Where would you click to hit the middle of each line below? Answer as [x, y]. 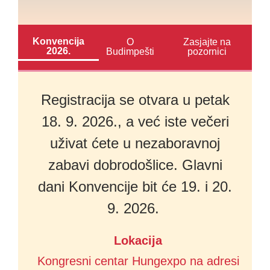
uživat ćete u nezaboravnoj [135, 143]
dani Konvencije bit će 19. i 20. [135, 186]
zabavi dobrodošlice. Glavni [135, 165]
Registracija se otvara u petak [135, 99]
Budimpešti [130, 52]
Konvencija [58, 41]
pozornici [207, 52]
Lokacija [138, 241]
